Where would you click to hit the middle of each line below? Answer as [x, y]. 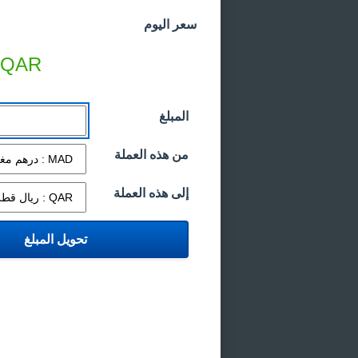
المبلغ [174, 116]
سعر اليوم [170, 24]
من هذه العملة [151, 155]
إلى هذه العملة [151, 193]
